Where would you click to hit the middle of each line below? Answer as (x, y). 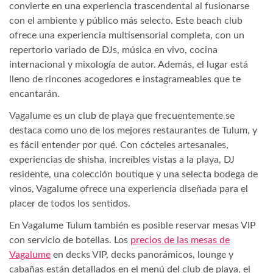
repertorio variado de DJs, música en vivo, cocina (113, 50)
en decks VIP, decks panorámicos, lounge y (142, 255)
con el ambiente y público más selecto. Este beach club (126, 21)
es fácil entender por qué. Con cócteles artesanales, (119, 145)
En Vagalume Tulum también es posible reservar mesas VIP (133, 226)
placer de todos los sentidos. (70, 204)
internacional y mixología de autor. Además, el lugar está (129, 65)
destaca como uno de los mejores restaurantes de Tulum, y (133, 131)
